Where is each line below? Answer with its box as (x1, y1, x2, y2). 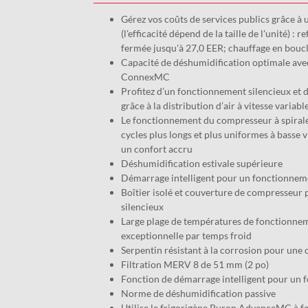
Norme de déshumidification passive (120, 287, 278, 299)
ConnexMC (120, 71, 170, 82)
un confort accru (120, 143, 195, 155)
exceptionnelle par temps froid (120, 230, 252, 241)
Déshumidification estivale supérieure (120, 157, 283, 169)
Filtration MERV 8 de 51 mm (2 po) (120, 258, 269, 270)
